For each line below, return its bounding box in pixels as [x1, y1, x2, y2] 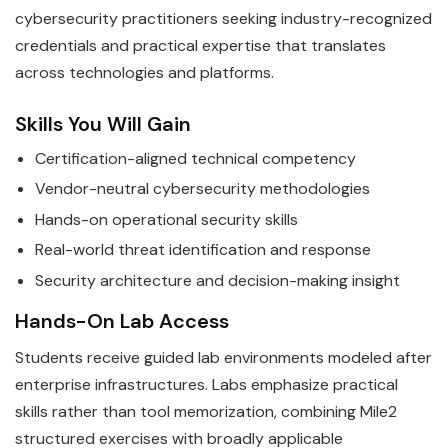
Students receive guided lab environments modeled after [15, 346, 432, 368]
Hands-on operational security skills [35, 208, 298, 230]
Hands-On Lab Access [15, 307, 229, 334]
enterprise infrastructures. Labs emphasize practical [15, 373, 398, 395]
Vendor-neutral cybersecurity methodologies [35, 178, 370, 200]
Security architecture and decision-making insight [35, 269, 400, 291]
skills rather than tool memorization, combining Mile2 [15, 400, 397, 422]
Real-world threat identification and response [35, 239, 371, 261]
